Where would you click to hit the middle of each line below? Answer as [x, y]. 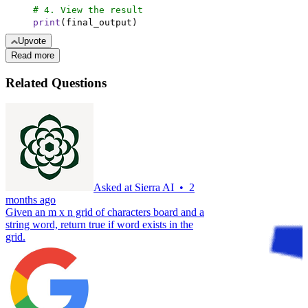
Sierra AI [154, 188]
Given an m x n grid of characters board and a [105, 212]
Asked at [114, 188]
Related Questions [56, 82]
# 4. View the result [88, 10]
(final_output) [99, 23]
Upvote [32, 41]
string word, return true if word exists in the [99, 225]
